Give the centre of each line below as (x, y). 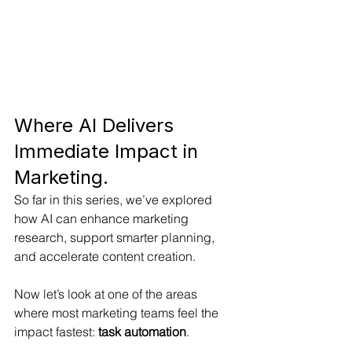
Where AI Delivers (97, 126)
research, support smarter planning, (116, 238)
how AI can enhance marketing (103, 219)
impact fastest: (56, 332)
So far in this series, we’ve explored (115, 200)
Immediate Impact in (109, 152)
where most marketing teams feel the (118, 313)
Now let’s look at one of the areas (107, 294)
